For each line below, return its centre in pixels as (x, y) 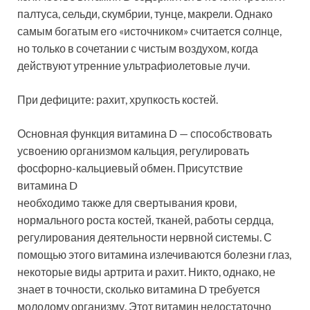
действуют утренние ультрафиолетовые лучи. (135, 66)
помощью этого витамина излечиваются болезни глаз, (154, 255)
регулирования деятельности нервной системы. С (145, 237)
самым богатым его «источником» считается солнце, (149, 31)
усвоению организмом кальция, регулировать (133, 151)
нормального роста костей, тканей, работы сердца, (145, 220)
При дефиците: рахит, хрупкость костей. (118, 100)
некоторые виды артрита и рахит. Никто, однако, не (146, 272)
